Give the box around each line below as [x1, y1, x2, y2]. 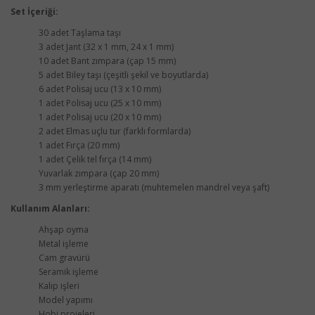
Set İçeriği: [11, 6, 58, 18]
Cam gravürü [39, 252, 90, 264]
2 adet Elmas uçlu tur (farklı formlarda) [39, 125, 191, 137]
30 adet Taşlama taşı [39, 27, 121, 39]
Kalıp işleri [39, 280, 79, 292]
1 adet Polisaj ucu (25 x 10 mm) [39, 97, 161, 109]
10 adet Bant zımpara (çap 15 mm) [39, 55, 176, 67]
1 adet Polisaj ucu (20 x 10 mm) [39, 111, 161, 123]
